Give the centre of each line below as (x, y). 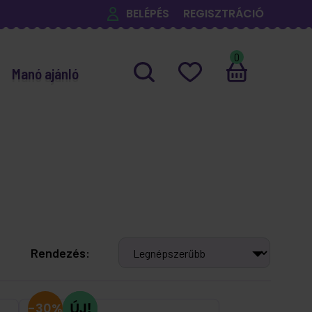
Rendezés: (61, 253)
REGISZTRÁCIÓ (223, 14)
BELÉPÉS (147, 14)
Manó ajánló (45, 73)
